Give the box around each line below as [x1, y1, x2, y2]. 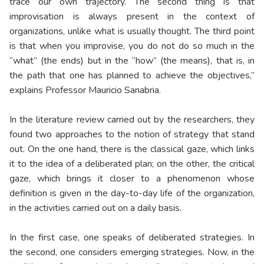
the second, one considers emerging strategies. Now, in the [9, 246, 255, 259]
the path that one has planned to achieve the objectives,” [9, 69, 255, 82]
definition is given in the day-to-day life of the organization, [9, 187, 255, 200]
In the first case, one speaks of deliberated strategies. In [9, 231, 255, 245]
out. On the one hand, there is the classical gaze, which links [9, 143, 255, 156]
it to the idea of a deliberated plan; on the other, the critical [9, 157, 255, 171]
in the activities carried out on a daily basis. [9, 202, 181, 215]
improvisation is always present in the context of [9, 10, 255, 24]
